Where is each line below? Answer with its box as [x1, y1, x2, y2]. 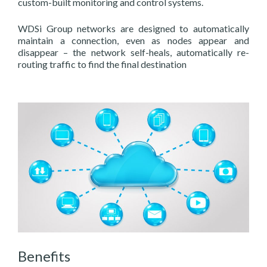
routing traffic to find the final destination [18, 58, 187, 70]
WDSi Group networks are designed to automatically [18, 23, 249, 35]
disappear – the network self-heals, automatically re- [18, 46, 249, 58]
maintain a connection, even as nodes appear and [18, 35, 249, 46]
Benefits [18, 247, 70, 265]
